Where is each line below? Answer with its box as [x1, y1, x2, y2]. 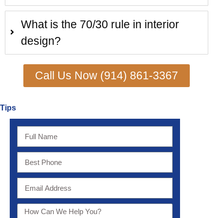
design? [21, 34, 61, 47]
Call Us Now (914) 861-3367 [35, 69, 178, 82]
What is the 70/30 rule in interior [21, 18, 179, 31]
